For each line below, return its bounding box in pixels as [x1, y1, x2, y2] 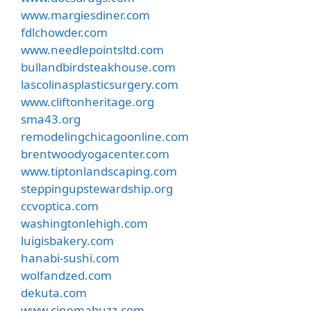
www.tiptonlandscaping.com [21, 162, 177, 179]
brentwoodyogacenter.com [21, 145, 169, 162]
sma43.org [21, 110, 81, 127]
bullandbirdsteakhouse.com [21, 58, 176, 75]
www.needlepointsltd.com [21, 41, 164, 58]
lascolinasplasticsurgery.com [21, 76, 178, 92]
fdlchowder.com [21, 24, 108, 40]
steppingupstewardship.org [21, 180, 173, 196]
